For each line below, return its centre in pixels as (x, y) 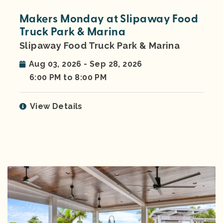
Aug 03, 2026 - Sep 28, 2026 (86, 64)
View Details (56, 107)
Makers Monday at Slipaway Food (109, 19)
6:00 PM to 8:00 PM (68, 78)
